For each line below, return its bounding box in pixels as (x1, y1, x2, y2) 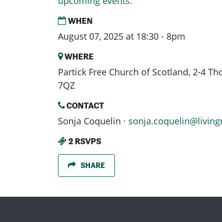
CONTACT (65, 100, 104, 111)
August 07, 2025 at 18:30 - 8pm (58, 30, 185, 43)
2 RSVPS (67, 136, 101, 147)
